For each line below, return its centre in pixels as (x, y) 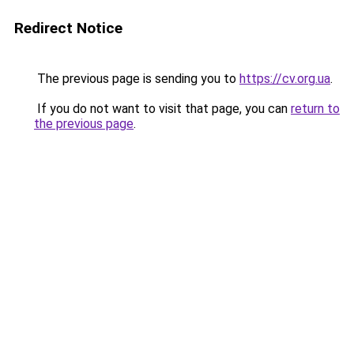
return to (315, 109)
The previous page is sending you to (137, 79)
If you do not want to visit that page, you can (162, 109)
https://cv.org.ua (285, 79)
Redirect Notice (68, 28)
